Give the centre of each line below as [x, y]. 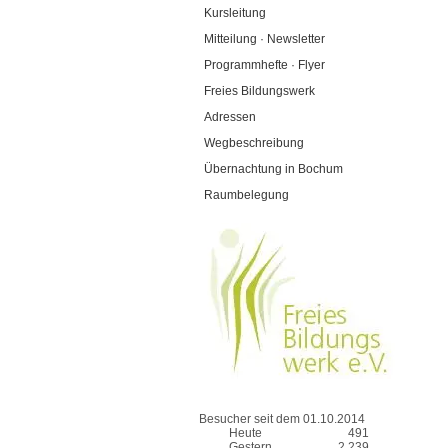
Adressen [230, 117]
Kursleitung [235, 13]
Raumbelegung [246, 195]
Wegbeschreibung [254, 143]
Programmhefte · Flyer [264, 65]
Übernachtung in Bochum [273, 169]
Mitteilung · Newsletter [264, 39]
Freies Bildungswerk [259, 91]
